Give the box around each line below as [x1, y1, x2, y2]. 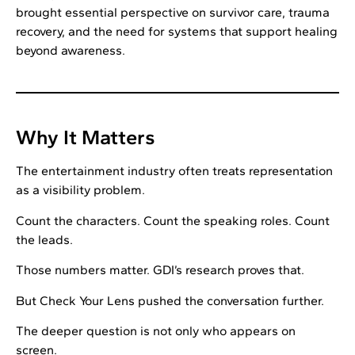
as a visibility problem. [16, 182, 145, 198]
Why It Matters [16, 125, 155, 150]
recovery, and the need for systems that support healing [16, 24, 338, 40]
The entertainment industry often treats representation [16, 163, 333, 179]
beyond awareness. [16, 43, 125, 59]
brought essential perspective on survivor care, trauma [16, 5, 330, 21]
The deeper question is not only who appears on [16, 323, 296, 338]
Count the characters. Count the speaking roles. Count [16, 212, 330, 228]
